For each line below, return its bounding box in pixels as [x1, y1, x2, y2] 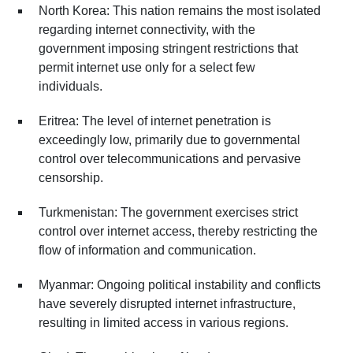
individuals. [39, 79, 102, 93]
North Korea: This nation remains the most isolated [39, 3, 321, 17]
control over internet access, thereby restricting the [39, 224, 318, 238]
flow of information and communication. [39, 243, 256, 257]
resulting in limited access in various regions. [39, 315, 288, 329]
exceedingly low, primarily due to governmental [39, 132, 300, 147]
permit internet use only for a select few [39, 60, 255, 74]
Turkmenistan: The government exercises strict [39, 205, 298, 219]
